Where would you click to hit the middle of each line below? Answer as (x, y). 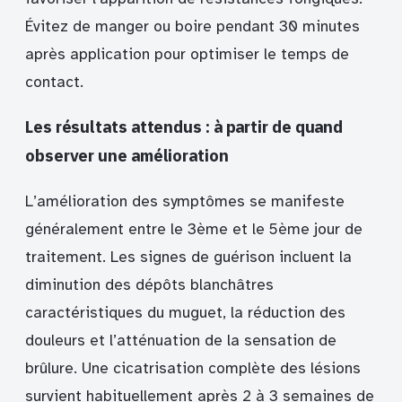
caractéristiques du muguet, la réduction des (185, 312)
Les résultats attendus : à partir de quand (184, 126)
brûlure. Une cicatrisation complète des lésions (193, 368)
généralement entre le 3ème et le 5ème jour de (194, 229)
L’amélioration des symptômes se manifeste (185, 201)
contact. (54, 82)
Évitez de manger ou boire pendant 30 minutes (192, 26)
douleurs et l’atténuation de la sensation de (181, 340)
